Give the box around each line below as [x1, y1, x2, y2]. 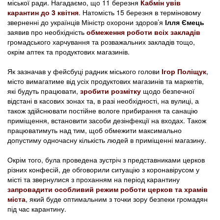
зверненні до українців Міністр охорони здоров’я [7, 17, 165, 27]
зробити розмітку [80, 85, 141, 96]
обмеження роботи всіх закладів [86, 27, 200, 37]
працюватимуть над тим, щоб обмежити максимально [7, 125, 182, 135]
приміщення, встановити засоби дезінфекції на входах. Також [7, 115, 206, 125]
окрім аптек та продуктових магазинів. [7, 46, 130, 56]
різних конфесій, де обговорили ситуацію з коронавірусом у [7, 164, 199, 174]
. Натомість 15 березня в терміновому [79, 7, 201, 17]
